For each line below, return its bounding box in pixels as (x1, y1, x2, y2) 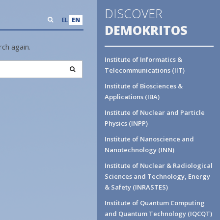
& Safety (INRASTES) (105, 183, 168, 192)
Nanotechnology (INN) (105, 145, 174, 154)
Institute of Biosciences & (105, 82, 183, 90)
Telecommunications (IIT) (105, 66, 185, 75)
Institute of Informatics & (105, 55, 182, 64)
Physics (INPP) (105, 119, 148, 128)
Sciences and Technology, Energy (105, 172, 210, 181)
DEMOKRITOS (105, 22, 188, 38)
